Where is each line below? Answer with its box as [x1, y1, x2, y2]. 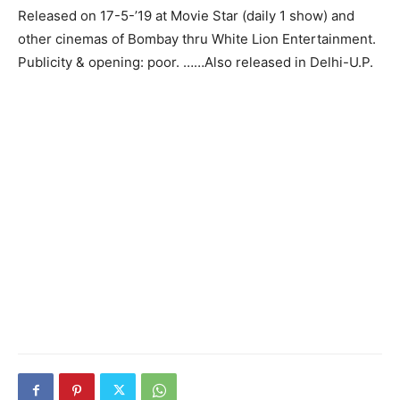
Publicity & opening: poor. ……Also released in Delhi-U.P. [18, 53, 373, 71]
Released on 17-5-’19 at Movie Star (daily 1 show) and [18, 6, 354, 24]
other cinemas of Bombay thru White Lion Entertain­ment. [18, 29, 376, 47]
